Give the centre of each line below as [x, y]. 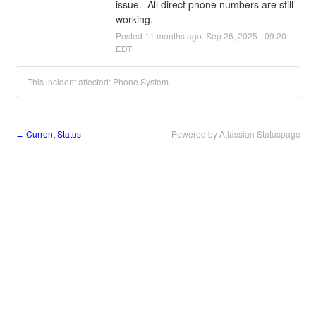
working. [134, 19]
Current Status [53, 133]
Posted [130, 35]
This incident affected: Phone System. [99, 81]
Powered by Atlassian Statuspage [236, 133]
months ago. [180, 35]
